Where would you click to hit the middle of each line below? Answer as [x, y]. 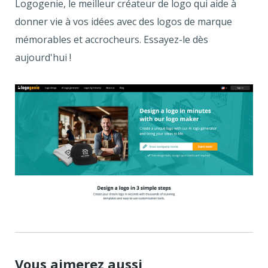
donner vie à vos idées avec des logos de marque [124, 21]
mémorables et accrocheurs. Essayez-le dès [112, 39]
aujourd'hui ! [43, 57]
